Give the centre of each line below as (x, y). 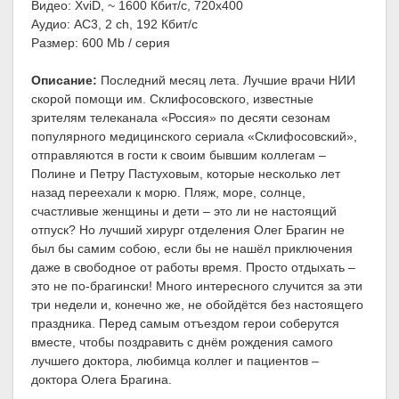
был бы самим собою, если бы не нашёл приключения (192, 249)
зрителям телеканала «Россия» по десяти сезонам (181, 118)
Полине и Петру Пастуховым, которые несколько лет (186, 174)
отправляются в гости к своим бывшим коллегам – (179, 155)
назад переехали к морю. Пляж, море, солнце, (168, 193)
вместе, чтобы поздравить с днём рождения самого (182, 342)
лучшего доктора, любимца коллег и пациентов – (175, 361)
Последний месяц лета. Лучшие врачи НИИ (226, 81)
